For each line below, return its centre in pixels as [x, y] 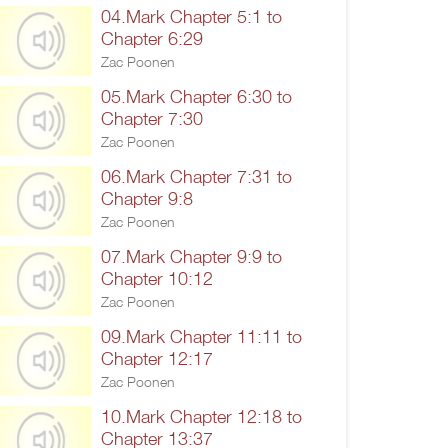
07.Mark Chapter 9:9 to [191, 256]
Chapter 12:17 [157, 358]
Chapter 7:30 [152, 118]
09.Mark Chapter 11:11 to [201, 336]
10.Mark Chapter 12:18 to [201, 416]
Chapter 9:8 [147, 198]
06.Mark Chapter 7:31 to [196, 176]
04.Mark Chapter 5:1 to [191, 16]
